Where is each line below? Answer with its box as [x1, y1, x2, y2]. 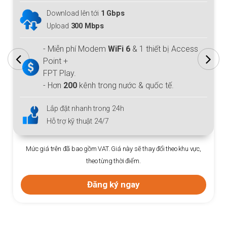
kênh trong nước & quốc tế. [79, 81, 174, 91]
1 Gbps [100, 9, 125, 18]
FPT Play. [43, 68, 76, 79]
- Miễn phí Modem [43, 44, 108, 54]
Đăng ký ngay [87, 179, 140, 190]
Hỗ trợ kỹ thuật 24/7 [47, 117, 109, 126]
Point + [43, 56, 68, 66]
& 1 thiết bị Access [130, 44, 198, 54]
